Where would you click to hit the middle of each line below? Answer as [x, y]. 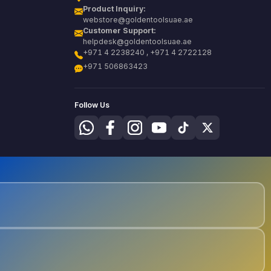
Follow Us [92, 105]
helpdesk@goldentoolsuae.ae [137, 42]
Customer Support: [119, 31]
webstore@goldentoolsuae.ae [138, 20]
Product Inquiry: [114, 9]
